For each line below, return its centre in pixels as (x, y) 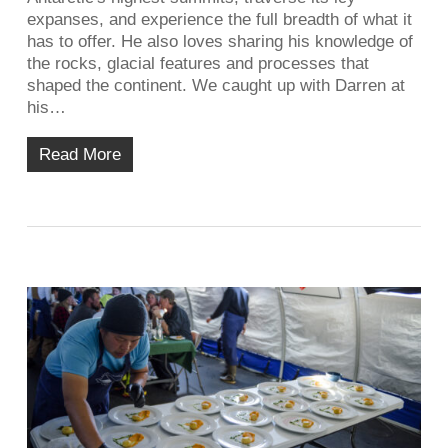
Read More (79, 154)
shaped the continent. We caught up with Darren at (215, 85)
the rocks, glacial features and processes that (197, 63)
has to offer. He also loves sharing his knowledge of (219, 41)
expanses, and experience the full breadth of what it (219, 19)
